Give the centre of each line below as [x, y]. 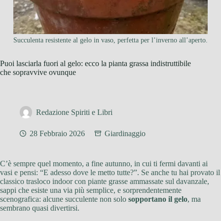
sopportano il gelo [158, 199]
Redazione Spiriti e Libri [74, 112]
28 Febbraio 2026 [57, 134]
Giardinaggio [125, 134]
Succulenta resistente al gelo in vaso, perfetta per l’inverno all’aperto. [110, 40]
